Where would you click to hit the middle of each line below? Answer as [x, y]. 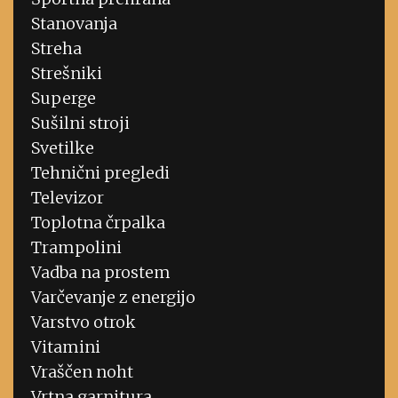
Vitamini [66, 347]
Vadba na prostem [101, 273]
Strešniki [67, 74]
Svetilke [63, 148]
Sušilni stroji [80, 123]
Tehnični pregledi [100, 173]
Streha [56, 49]
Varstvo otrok [84, 322]
